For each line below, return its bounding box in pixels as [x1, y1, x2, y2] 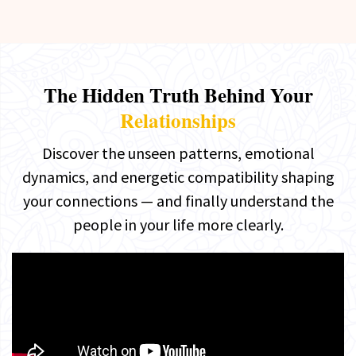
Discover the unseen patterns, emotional [41, 142, 315, 163]
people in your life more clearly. [72, 214, 284, 234]
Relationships [120, 105, 236, 135]
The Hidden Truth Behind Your [43, 79, 313, 110]
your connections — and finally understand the [22, 190, 334, 211]
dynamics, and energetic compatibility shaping [21, 166, 335, 187]
